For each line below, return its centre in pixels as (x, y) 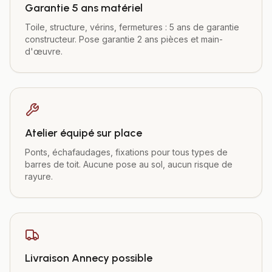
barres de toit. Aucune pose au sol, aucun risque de (129, 164)
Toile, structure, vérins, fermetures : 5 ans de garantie (132, 27)
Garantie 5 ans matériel (84, 8)
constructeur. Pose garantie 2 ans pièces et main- (124, 39)
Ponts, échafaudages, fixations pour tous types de (126, 152)
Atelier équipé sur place (83, 133)
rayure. (39, 176)
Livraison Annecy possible (89, 258)
